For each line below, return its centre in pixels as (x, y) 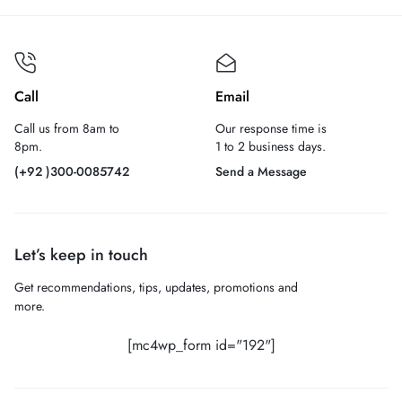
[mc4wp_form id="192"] (201, 345)
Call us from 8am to (67, 128)
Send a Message (261, 171)
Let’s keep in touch (81, 255)
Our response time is (271, 128)
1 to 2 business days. (271, 146)
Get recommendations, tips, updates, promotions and (156, 287)
